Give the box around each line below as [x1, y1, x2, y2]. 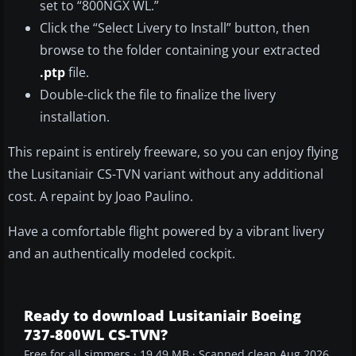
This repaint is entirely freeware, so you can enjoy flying [8, 143, 339, 161]
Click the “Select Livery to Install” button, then [40, 19, 310, 37]
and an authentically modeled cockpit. [8, 245, 235, 263]
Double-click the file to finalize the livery [40, 86, 276, 104]
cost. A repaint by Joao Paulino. [8, 188, 193, 206]
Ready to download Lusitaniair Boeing [24, 306, 301, 326]
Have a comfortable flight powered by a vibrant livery [8, 222, 324, 241]
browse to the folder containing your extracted [40, 41, 320, 60]
